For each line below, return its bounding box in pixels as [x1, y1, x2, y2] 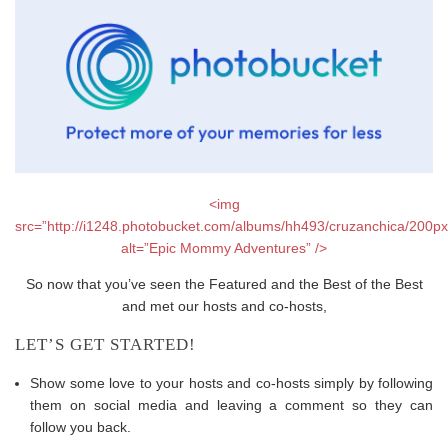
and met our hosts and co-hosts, [121, 298, 327, 315]
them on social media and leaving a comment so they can [30, 397, 433, 414]
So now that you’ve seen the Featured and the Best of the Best [25, 276, 423, 293]
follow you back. [30, 419, 131, 436]
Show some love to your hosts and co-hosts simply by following [30, 375, 433, 392]
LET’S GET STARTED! [15, 335, 196, 355]
